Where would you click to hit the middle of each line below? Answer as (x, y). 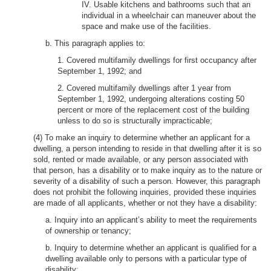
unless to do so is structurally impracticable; (135, 121)
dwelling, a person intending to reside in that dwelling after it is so (147, 149)
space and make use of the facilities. (146, 26)
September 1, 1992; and (100, 71)
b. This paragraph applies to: (95, 43)
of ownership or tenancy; (88, 231)
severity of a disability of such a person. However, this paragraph (147, 181)
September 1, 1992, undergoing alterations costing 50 (151, 99)
